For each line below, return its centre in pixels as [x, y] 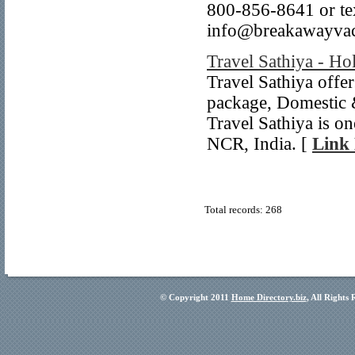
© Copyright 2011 [195, 297]
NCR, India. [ [260, 144]
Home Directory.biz [269, 297]
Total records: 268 [243, 210]
